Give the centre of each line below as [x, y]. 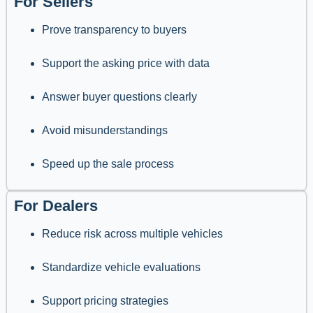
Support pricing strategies [105, 301]
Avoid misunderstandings [105, 131]
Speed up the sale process [108, 164]
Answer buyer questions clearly [119, 97]
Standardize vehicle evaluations [121, 268]
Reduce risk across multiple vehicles [132, 234]
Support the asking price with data [126, 64]
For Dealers [56, 206]
